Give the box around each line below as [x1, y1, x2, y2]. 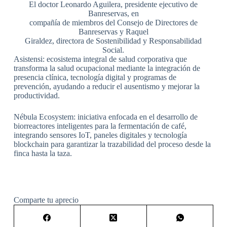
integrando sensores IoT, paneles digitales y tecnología [13, 130, 187, 139]
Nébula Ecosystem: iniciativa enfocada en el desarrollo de [13, 112, 198, 121]
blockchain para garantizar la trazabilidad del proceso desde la [13, 139, 211, 148]
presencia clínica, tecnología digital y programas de [13, 72, 176, 82]
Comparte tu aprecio [13, 195, 79, 204]
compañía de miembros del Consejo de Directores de [29, 18, 198, 27]
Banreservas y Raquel [78, 27, 148, 36]
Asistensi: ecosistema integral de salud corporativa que [13, 54, 187, 63]
